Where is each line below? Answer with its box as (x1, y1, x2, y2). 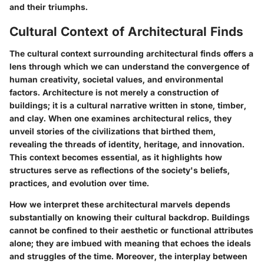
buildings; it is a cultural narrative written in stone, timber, (9, 100, 246, 111)
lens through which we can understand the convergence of (9, 61, 249, 72)
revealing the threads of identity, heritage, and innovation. (9, 139, 245, 150)
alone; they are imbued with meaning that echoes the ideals (9, 238, 251, 249)
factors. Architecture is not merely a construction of (9, 87, 219, 98)
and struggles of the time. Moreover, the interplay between (9, 251, 247, 262)
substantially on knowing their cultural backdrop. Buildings (9, 212, 250, 223)
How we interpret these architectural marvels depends (9, 199, 230, 210)
